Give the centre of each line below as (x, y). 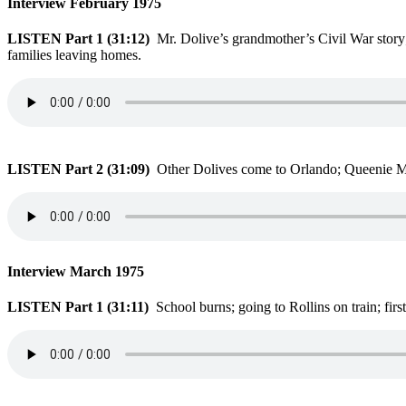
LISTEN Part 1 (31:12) (82, 38)
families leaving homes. (74, 54)
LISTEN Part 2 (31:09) (82, 169)
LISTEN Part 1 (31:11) (82, 307)
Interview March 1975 (77, 272)
